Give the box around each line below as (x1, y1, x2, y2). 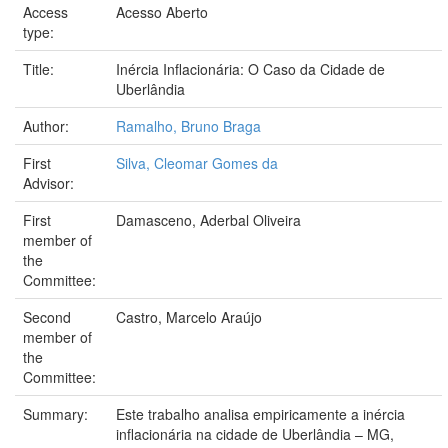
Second (23, 306, 71, 327)
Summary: (23, 403, 92, 424)
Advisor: (23, 172, 78, 193)
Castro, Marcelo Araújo (116, 306, 262, 327)
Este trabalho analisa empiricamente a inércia (116, 403, 405, 424)
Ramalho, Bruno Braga (116, 115, 261, 136)
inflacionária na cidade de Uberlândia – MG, (116, 423, 394, 444)
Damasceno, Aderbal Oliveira (116, 209, 301, 230)
